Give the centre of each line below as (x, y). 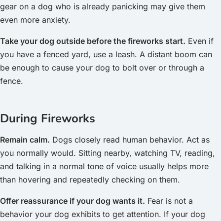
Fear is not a (169, 201)
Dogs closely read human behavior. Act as (130, 140)
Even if (200, 41)
